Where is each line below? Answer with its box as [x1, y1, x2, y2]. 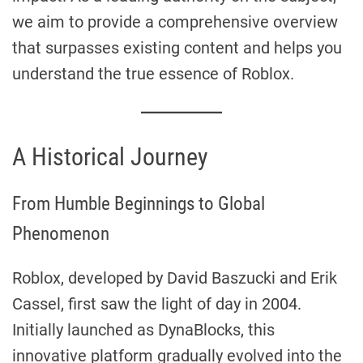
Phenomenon [12, 221, 109, 245]
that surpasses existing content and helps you [12, 37, 342, 58]
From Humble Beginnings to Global [12, 191, 265, 215]
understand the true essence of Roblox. [12, 63, 294, 83]
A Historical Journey [12, 142, 208, 171]
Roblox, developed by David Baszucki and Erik [12, 267, 337, 288]
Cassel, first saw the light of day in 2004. [12, 293, 301, 314]
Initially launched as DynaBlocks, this [12, 319, 275, 340]
